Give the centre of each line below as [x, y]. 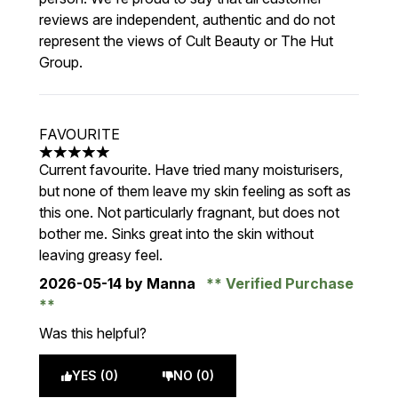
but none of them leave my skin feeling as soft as [195, 191]
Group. [61, 62]
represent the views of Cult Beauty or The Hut [186, 41]
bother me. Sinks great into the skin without [176, 234]
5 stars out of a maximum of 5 [134, 161]
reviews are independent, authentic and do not [187, 20]
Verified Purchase [288, 283]
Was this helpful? [93, 333]
